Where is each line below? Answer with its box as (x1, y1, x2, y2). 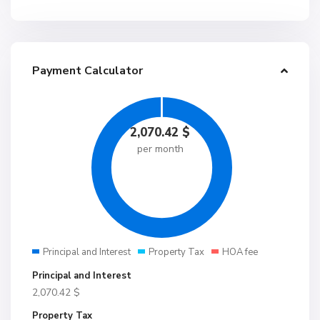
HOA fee (222, 246, 258, 259)
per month (136, 142, 184, 156)
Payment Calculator (32, 63, 143, 79)
